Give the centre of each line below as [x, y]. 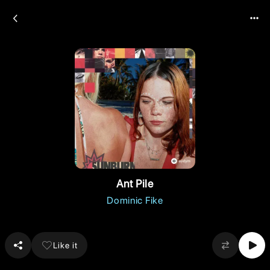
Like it [65, 245]
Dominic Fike [135, 200]
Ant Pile [135, 184]
